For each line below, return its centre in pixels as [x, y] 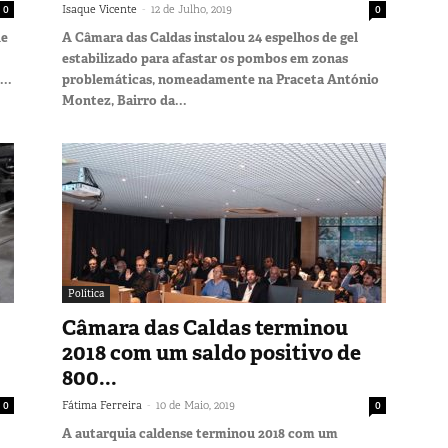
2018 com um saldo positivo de [211, 352]
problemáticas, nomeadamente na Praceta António [220, 79]
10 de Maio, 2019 [195, 404]
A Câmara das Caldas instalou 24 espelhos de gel [210, 37]
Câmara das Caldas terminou [205, 327]
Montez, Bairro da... [124, 100]
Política [86, 293]
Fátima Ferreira [102, 404]
